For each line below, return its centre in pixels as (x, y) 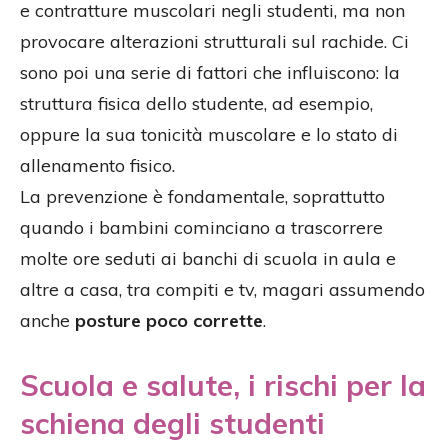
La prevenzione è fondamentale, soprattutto (202, 197)
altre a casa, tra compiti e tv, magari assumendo (222, 290)
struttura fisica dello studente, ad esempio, (196, 104)
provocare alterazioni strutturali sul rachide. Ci (214, 42)
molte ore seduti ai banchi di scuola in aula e (208, 259)
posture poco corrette (169, 321)
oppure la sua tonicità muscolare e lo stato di (209, 135)
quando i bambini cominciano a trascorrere (201, 228)
